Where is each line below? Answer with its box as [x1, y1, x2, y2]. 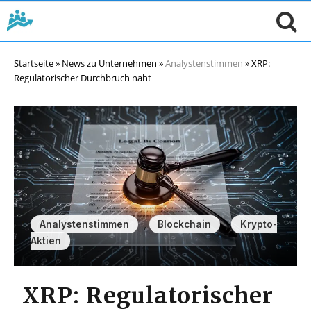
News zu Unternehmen [62, 57, 157, 69]
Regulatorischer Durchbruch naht [14, 72, 151, 84]
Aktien [31, 235, 61, 247]
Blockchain [158, 219, 212, 230]
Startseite [14, 57, 53, 69]
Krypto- [239, 219, 277, 230]
